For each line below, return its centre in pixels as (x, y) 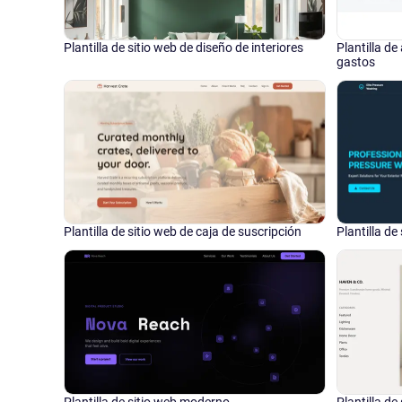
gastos (355, 61)
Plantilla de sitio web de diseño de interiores (184, 47)
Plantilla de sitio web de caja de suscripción (183, 232)
